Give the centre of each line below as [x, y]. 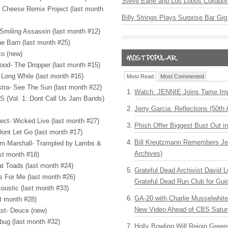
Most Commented [182, 76]
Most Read [140, 76]
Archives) [148, 153]
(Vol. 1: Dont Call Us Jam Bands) [54, 98]
